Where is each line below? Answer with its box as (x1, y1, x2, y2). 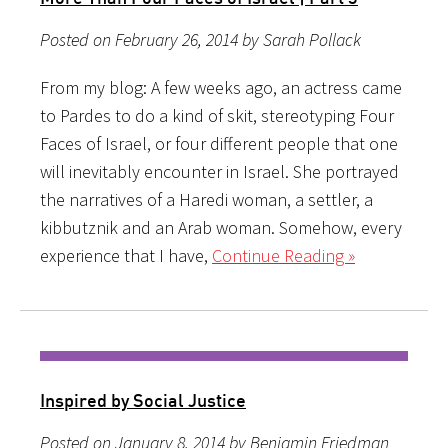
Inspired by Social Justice (40, 388, 246, 411)
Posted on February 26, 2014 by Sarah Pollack (40, 27, 361, 51)
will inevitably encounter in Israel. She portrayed (40, 159, 399, 183)
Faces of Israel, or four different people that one (40, 131, 398, 155)
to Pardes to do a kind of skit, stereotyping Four (40, 103, 394, 127)
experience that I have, (40, 243, 212, 267)
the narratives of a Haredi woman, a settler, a (40, 187, 373, 211)
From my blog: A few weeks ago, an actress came (40, 75, 402, 99)
